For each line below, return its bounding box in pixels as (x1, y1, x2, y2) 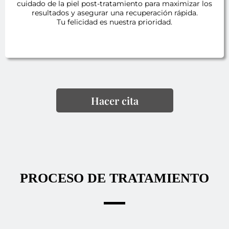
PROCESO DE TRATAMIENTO (20, 171, 209, 186)
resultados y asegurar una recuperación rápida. (31, 8, 198, 18)
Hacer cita (90, 94, 139, 108)
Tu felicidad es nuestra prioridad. (57, 17, 172, 27)
